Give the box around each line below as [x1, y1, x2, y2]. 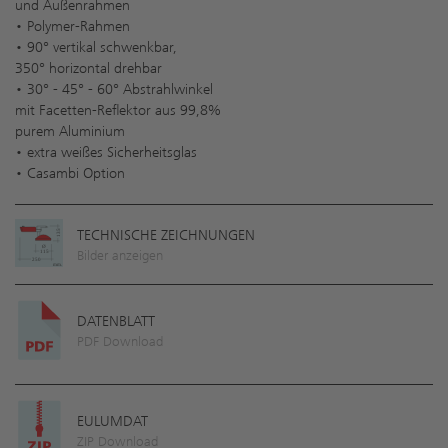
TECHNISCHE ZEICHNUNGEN [77, 226, 255, 244]
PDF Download [77, 333, 163, 349]
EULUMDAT [77, 412, 148, 430]
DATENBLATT [77, 312, 155, 330]
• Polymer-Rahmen [15, 17, 130, 35]
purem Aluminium [15, 122, 125, 140]
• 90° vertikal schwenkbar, [15, 38, 177, 56]
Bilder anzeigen [77, 247, 163, 263]
